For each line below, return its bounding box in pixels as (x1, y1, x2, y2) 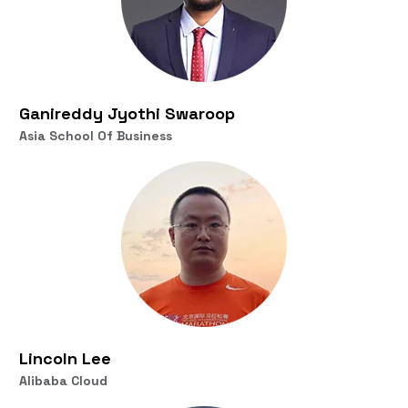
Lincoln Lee (19, 347, 111, 369)
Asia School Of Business (19, 127, 172, 144)
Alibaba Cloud (19, 372, 107, 389)
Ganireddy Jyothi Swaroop (19, 102, 235, 124)
